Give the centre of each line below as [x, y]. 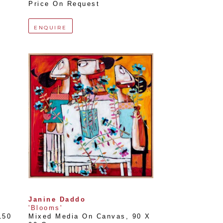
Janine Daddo [57, 199]
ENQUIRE [51, 27]
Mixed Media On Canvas [77, 216]
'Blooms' [45, 208]
